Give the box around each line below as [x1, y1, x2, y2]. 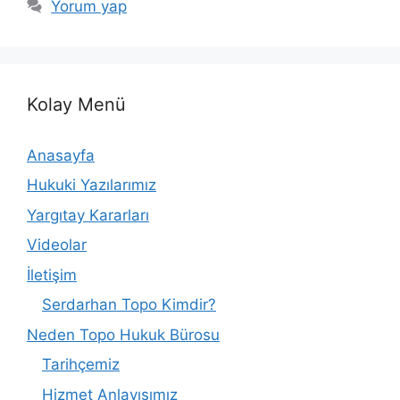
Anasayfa [27, 146, 95, 164]
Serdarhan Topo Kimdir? [42, 296, 216, 314]
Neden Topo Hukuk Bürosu [27, 325, 220, 344]
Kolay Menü [27, 93, 126, 115]
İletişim [27, 265, 77, 284]
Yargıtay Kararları [27, 205, 149, 224]
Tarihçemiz [42, 355, 120, 374]
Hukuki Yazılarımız [27, 176, 156, 195]
